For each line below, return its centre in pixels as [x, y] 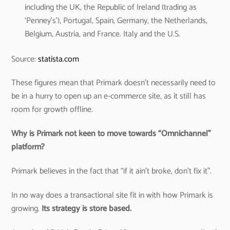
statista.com [59, 59]
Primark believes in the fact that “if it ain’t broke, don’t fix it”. [112, 171]
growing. [27, 208]
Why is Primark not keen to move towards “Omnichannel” [111, 134]
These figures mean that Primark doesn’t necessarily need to [114, 83]
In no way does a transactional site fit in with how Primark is [112, 195]
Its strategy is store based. [87, 208]
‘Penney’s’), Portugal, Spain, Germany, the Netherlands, [116, 21]
